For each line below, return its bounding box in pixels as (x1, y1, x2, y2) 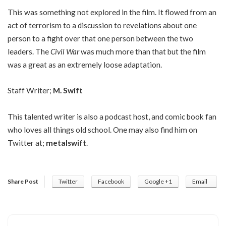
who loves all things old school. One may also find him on (8, 125, 197, 134)
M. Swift (51, 86, 83, 95)
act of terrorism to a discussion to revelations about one (8, 20, 197, 30)
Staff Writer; (8, 86, 51, 95)
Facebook (98, 178, 124, 185)
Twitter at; (8, 138, 46, 147)
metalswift (46, 138, 86, 147)
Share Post (8, 178, 38, 185)
